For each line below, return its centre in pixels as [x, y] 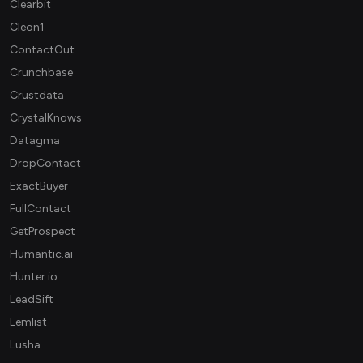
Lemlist [28, 322]
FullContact [41, 209]
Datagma [35, 141]
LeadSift [32, 300]
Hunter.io [34, 277]
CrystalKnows [46, 118]
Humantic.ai [41, 254]
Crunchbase [41, 73]
